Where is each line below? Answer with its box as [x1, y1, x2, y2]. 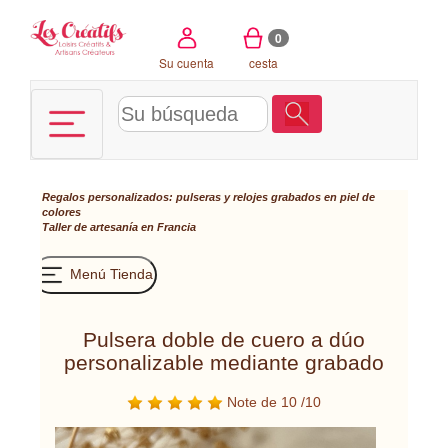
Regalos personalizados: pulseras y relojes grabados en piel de [42, 191, 375, 203]
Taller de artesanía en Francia [42, 221, 196, 233]
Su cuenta [159, 53, 214, 71]
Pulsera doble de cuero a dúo [83, 328, 365, 351]
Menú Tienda [66, 265, 153, 282]
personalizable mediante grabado [64, 351, 384, 374]
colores [42, 206, 81, 218]
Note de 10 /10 [223, 394, 321, 410]
